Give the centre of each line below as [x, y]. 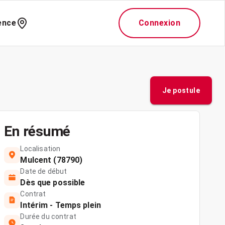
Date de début [44, 171]
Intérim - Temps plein [61, 205]
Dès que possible [53, 183]
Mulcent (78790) [51, 160]
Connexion [159, 23]
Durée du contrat [48, 216]
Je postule [181, 90]
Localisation [40, 149]
